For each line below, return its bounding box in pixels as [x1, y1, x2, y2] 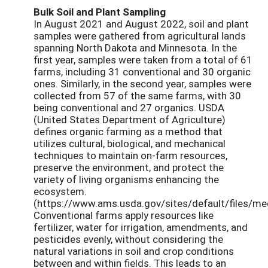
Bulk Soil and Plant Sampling [33, 5, 166, 19]
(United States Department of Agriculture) [33, 112, 226, 127]
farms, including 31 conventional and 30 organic [33, 65, 251, 79]
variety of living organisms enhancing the [33, 172, 219, 187]
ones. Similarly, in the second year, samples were [33, 77, 251, 91]
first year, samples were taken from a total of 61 [33, 53, 252, 67]
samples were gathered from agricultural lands [33, 29, 246, 43]
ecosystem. [33, 184, 87, 199]
